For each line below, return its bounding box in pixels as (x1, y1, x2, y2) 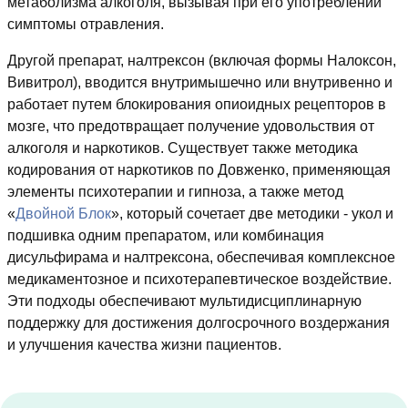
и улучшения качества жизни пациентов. (7, 337, 281, 353)
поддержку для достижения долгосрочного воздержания (7, 315, 390, 331)
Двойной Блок (15, 206, 111, 222)
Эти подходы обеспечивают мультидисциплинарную (7, 293, 362, 310)
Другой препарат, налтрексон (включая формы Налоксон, (7, 53, 396, 69)
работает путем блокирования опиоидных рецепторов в (7, 97, 386, 113)
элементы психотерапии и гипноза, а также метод (7, 184, 343, 200)
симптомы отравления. (7, 16, 164, 33)
